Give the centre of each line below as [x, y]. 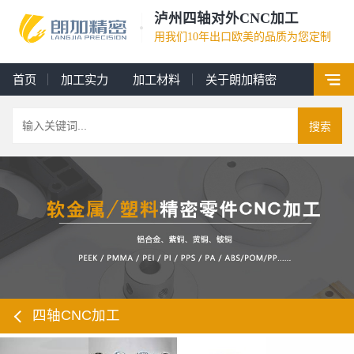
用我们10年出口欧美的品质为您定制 [243, 36]
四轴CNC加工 [77, 316]
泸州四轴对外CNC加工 [227, 18]
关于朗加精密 [241, 79]
